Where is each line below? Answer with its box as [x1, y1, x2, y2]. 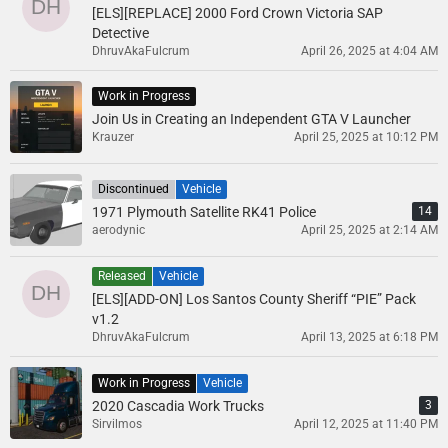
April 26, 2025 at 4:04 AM [301, 43, 438, 58]
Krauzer [92, 130, 134, 145]
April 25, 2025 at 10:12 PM [294, 130, 438, 145]
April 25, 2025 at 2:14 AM [301, 223, 438, 238]
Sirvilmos [92, 417, 142, 432]
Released [98, 269, 146, 284]
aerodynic [92, 223, 145, 238]
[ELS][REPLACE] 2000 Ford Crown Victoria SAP [92, 4, 383, 21]
